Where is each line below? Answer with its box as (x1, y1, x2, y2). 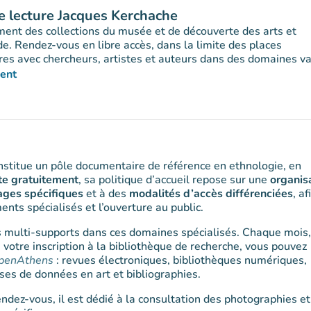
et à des (83, 186, 129, 201)
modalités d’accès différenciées (129, 186, 293, 201)
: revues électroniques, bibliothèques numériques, (56, 253, 307, 268)
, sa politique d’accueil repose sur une (78, 172, 270, 187)
